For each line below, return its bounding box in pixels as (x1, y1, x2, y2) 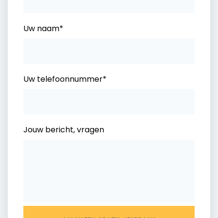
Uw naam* (23, 23, 63, 34)
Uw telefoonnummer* (23, 73, 107, 85)
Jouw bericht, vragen (23, 124, 104, 135)
